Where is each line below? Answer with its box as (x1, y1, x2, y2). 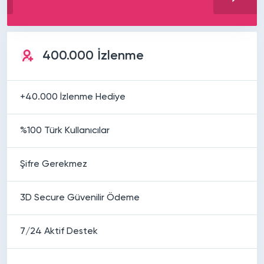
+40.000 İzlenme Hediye (20, 92, 126, 102)
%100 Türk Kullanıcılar (20, 126, 110, 136)
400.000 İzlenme (42, 49, 144, 62)
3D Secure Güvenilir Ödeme (20, 193, 140, 203)
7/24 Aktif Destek (20, 226, 98, 236)
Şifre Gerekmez (20, 159, 87, 169)
